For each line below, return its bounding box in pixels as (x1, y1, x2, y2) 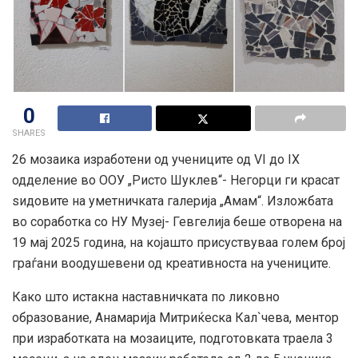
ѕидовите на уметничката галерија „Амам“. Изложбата (12, 193, 333, 209)
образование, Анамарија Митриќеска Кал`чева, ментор (12, 309, 339, 325)
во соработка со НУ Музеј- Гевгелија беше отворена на (12, 213, 342, 229)
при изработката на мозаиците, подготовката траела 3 (12, 330, 333, 346)
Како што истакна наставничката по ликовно (12, 288, 280, 304)
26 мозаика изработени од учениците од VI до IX (12, 151, 300, 167)
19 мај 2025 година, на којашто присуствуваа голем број (12, 234, 345, 250)
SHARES (12, 127, 46, 138)
